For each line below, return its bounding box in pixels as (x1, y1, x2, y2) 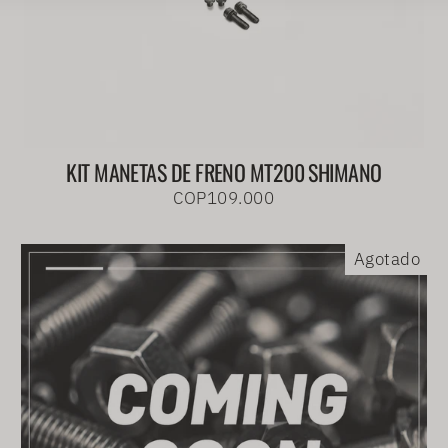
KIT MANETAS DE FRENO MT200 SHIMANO (66, 155, 382, 188)
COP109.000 (173, 186, 275, 209)
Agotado (353, 247, 421, 270)
